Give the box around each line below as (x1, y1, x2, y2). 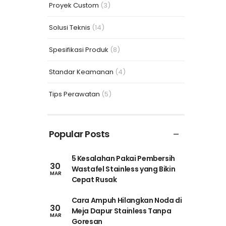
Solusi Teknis (48, 22, 90, 32)
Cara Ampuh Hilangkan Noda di (71, 195, 182, 206)
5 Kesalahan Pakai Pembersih (71, 153, 176, 164)
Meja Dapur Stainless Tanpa (71, 206, 172, 216)
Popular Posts (48, 128, 109, 141)
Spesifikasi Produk (48, 44, 108, 54)
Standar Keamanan (48, 67, 114, 77)
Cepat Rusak (71, 175, 117, 185)
